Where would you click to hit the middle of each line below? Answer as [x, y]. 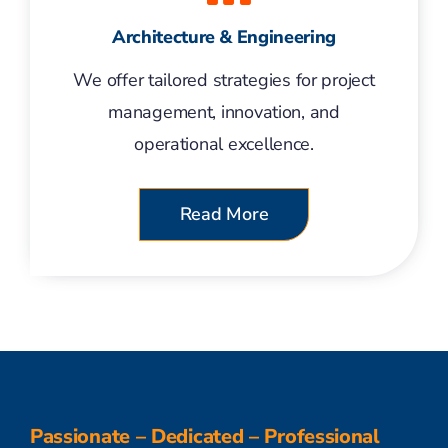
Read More [224, 214]
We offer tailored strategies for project [224, 80]
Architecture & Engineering [224, 37]
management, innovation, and [224, 112]
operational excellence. [224, 144]
